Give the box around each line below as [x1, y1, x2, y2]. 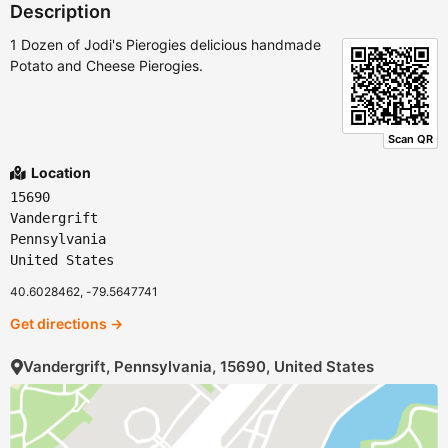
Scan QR [388, 132, 433, 147]
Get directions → [10, 315, 123, 333]
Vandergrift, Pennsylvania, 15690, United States [23, 357, 374, 377]
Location [28, 164, 91, 182]
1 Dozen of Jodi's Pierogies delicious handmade [10, 36, 321, 54]
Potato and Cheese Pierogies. [10, 57, 203, 75]
